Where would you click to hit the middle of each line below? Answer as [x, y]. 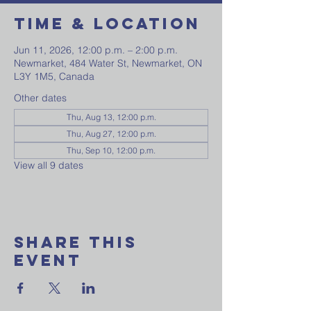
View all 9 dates [49, 165]
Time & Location [107, 24]
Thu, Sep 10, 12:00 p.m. [111, 150]
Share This [76, 242]
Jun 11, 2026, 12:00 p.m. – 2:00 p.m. [96, 50]
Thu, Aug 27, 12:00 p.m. [111, 134]
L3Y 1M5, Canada [54, 76]
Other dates [40, 98]
